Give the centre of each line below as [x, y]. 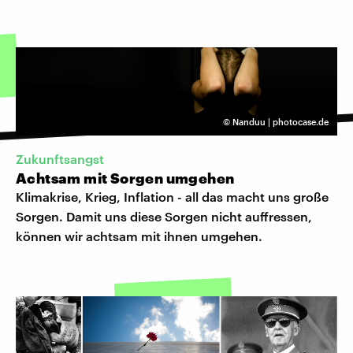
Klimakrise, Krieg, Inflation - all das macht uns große [172, 197]
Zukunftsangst [60, 159]
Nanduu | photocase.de [281, 121]
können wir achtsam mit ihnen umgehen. [139, 236]
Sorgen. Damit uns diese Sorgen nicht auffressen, [164, 217]
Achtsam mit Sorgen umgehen [125, 178]
